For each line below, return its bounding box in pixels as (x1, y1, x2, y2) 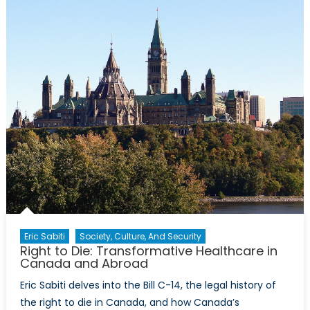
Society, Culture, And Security (79, 230, 201, 242)
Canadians (246, 69, 297, 82)
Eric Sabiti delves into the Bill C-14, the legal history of (19, 277, 276, 292)
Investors (246, 37, 288, 51)
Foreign (246, 21, 281, 35)
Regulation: (246, 5, 298, 19)
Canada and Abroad (19, 254, 148, 272)
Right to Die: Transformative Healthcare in (19, 241, 277, 259)
